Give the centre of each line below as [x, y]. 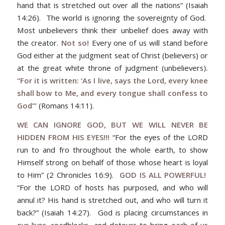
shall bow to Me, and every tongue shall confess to [113, 93]
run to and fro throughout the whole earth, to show [113, 149]
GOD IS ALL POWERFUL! [161, 175]
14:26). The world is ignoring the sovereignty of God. [113, 18]
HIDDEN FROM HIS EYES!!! [65, 137]
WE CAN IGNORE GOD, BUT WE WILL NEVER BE [113, 124]
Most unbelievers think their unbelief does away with [113, 30]
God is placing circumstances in [153, 212]
